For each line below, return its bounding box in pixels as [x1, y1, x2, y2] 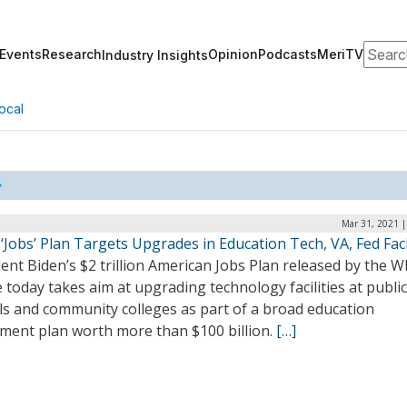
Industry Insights [102, 46, 208, 63]
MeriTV [317, 46, 363, 62]
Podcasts [258, 46, 317, 62]
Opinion [208, 46, 258, 62]
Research [42, 46, 102, 62]
